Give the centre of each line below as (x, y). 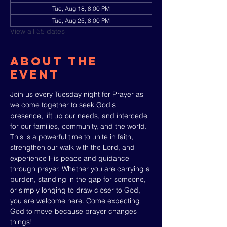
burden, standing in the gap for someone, (79, 179)
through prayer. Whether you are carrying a (81, 169)
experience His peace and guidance (71, 158)
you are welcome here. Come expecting (76, 201)
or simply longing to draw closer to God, (76, 190)
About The (54, 61)
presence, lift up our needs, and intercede (80, 116)
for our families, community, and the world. (80, 126)
